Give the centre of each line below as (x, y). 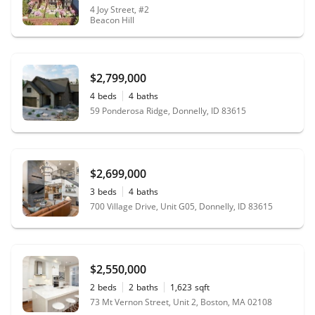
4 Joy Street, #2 (120, 10)
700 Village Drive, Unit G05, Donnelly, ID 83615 (181, 206)
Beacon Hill (112, 20)
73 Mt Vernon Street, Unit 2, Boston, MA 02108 (181, 302)
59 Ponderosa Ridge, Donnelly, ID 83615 (168, 110)
